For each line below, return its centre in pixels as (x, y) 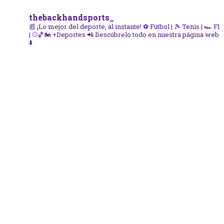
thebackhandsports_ (71, 17)
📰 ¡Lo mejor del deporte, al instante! (86, 26)
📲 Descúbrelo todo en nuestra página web (152, 34)
